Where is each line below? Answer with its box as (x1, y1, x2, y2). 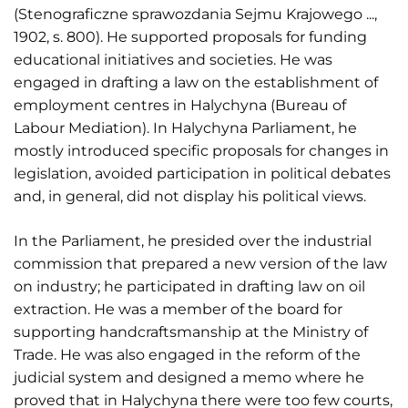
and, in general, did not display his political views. (14, 187, 366, 205)
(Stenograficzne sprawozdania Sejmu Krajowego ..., (14, 5, 377, 23)
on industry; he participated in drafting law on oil (14, 277, 365, 295)
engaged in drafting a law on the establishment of (14, 73, 378, 91)
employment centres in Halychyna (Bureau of (14, 96, 346, 114)
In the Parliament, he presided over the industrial (14, 231, 372, 250)
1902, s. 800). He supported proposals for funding (14, 27, 367, 46)
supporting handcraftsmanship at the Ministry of (14, 322, 368, 341)
